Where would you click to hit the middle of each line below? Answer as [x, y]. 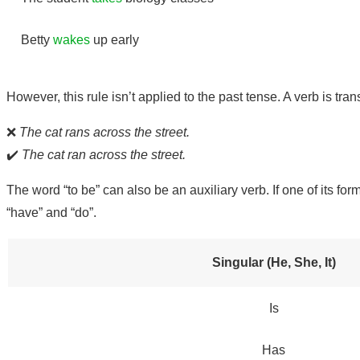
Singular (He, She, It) [274, 262]
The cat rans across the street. [104, 132]
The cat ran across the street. [104, 154]
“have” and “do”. [51, 212]
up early [115, 39]
